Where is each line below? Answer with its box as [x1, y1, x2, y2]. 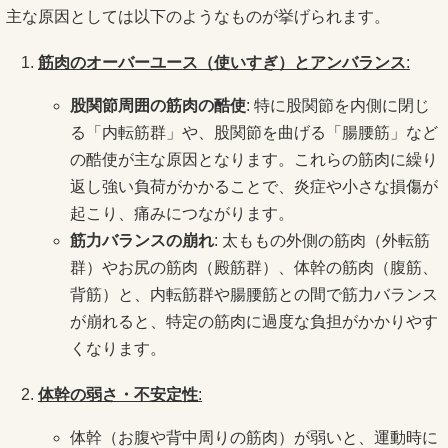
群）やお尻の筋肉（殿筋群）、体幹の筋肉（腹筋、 [70, 259, 438, 277]
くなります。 [70, 340, 166, 358]
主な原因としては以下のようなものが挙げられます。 [6, 7, 390, 25]
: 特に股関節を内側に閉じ [246, 97, 430, 115]
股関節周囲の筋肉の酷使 [70, 97, 246, 115]
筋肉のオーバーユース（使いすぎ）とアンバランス [38, 54, 406, 72]
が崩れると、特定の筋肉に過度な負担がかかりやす [70, 313, 438, 331]
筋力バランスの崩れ [70, 232, 214, 250]
